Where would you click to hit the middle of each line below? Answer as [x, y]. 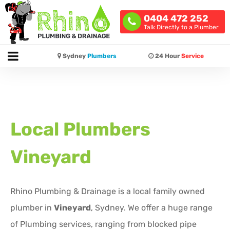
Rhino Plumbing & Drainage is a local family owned [108, 191]
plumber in [32, 208]
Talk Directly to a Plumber [181, 27]
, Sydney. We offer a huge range [152, 208]
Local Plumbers [80, 129]
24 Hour [167, 56]
